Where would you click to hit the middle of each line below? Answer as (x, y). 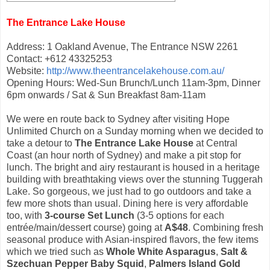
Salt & (234, 251)
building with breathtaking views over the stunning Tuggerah (135, 179)
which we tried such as (56, 251)
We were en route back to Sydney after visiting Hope (118, 119)
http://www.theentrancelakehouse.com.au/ (135, 71)
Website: (27, 71)
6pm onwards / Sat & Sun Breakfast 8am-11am (106, 95)
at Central (215, 143)
